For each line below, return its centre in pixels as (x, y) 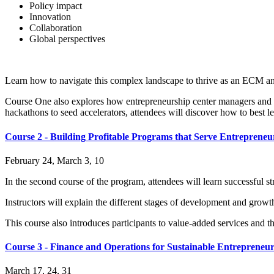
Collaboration (56, 28)
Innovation (50, 17)
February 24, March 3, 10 (54, 160)
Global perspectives (67, 39)
